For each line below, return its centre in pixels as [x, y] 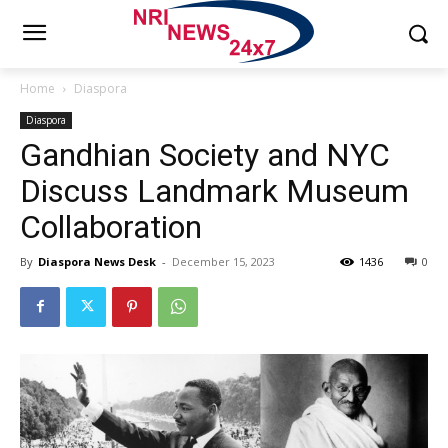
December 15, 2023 [223, 261]
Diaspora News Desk [97, 261]
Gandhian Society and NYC [205, 154]
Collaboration [111, 226]
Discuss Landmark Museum [214, 190]
